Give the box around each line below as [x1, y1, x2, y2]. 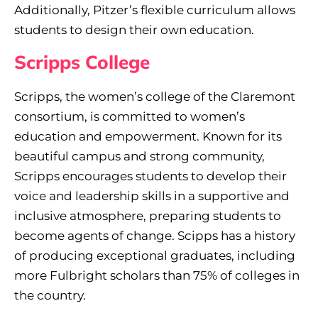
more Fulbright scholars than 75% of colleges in [14, 268, 300, 283]
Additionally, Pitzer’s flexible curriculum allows [14, 3, 295, 18]
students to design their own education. [14, 23, 254, 38]
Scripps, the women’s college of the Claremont [14, 89, 295, 104]
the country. [14, 288, 89, 303]
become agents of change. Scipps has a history [14, 229, 295, 243]
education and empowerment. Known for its [14, 129, 282, 144]
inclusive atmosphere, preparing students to [14, 209, 281, 224]
